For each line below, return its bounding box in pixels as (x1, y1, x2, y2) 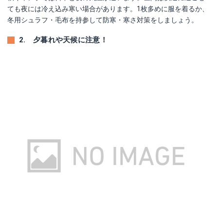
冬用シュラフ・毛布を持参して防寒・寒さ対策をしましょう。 (7, 16, 198, 24)
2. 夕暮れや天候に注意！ (19, 36, 108, 44)
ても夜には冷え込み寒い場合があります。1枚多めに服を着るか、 (7, 5, 209, 13)
